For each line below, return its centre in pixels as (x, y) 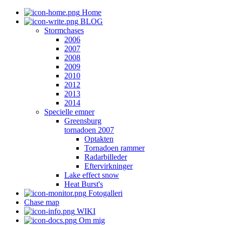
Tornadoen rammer (115, 148)
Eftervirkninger (108, 166)
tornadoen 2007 (89, 130)
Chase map (42, 202)
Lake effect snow (92, 175)
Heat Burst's (84, 184)
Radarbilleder (106, 157)
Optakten (99, 139)
